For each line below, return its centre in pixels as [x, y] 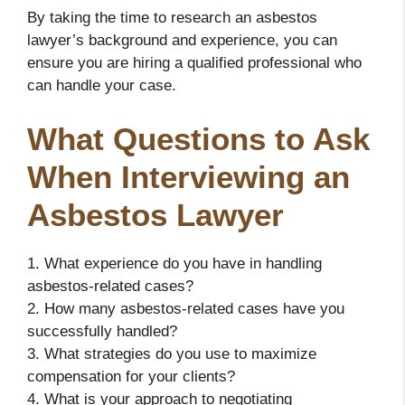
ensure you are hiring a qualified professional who [194, 63]
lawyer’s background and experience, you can [182, 41]
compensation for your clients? [131, 376]
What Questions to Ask [198, 138]
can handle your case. [102, 86]
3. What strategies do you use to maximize [172, 353]
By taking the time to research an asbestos [172, 18]
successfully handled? [102, 331]
